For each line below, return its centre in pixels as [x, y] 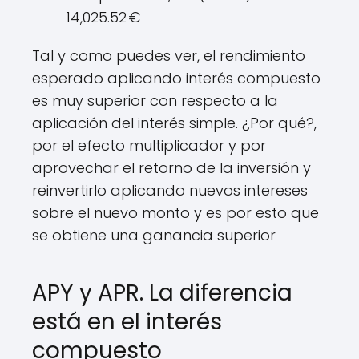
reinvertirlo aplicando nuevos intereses [170, 190]
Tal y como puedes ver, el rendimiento [169, 56]
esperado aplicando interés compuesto [176, 78]
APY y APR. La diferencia [162, 293]
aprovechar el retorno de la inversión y [171, 168]
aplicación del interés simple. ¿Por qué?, [174, 123]
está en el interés [127, 322]
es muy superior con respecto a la [155, 101]
